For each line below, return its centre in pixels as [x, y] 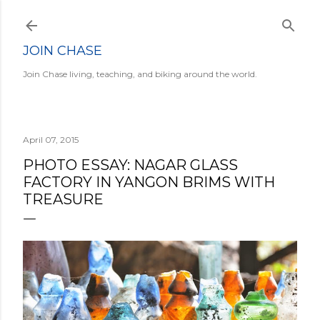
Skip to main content [160, 18]
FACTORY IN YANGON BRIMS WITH [149, 182]
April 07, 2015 [51, 140]
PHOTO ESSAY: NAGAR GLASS [130, 165]
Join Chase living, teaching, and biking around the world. [140, 74]
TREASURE [63, 199]
